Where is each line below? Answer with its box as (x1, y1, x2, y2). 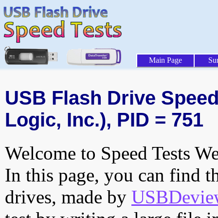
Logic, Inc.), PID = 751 (5, 109, 203, 131)
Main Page (149, 56, 182, 64)
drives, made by (5, 186, 131, 208)
